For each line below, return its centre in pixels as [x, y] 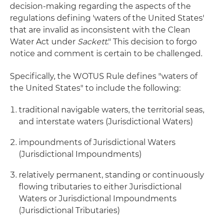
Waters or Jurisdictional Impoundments [98, 199]
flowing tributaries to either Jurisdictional [100, 187]
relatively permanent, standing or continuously [111, 175]
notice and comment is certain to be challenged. [106, 54]
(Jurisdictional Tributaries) [69, 211]
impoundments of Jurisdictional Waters [97, 143]
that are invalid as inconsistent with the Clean [100, 30]
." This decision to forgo [152, 42]
